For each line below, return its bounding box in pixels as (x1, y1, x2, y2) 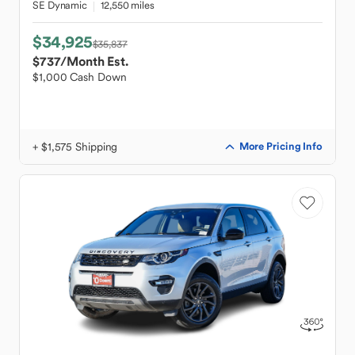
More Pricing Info (239, 139, 323, 153)
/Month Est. (60, 53, 128, 69)
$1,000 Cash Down (32, 70, 127, 84)
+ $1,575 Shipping (32, 139, 118, 154)
